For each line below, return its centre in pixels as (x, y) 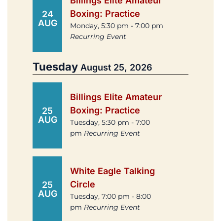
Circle (83, 184)
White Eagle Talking (112, 171)
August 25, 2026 (116, 68)
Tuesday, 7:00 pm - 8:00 (110, 197)
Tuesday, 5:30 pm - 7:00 (110, 123)
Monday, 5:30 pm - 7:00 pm (117, 26)
